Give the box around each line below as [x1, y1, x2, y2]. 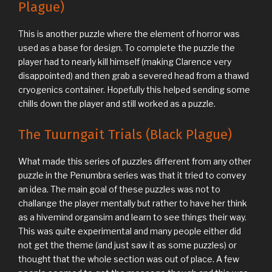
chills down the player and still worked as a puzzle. [18, 98, 216, 109]
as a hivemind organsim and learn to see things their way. [18, 211, 246, 222]
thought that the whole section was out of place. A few [18, 253, 239, 264]
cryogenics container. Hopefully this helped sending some [18, 84, 250, 95]
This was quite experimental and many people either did [18, 225, 241, 236]
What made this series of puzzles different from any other [18, 155, 251, 166]
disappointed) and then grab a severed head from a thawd [18, 70, 249, 81]
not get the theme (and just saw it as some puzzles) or [18, 239, 237, 250]
